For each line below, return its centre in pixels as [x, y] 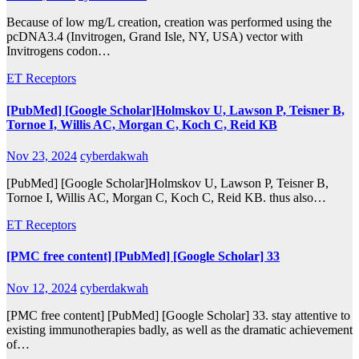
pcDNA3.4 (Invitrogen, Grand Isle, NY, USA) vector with [155, 37]
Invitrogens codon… [58, 51]
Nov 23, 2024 [42, 156]
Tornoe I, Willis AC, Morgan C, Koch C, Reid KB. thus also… [166, 198]
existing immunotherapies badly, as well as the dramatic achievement [179, 329]
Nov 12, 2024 [42, 288]
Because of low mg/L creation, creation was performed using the [169, 22]
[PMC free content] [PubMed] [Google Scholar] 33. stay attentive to [178, 315]
